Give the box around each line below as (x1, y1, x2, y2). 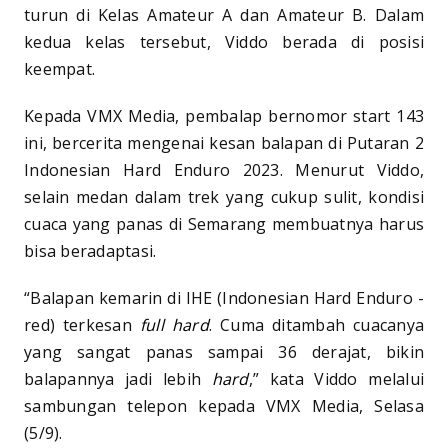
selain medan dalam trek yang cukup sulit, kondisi (24, 185, 424, 208)
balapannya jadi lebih (24, 367, 212, 390)
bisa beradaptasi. (24, 239, 161, 262)
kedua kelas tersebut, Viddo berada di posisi (24, 30, 424, 53)
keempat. (24, 57, 95, 80)
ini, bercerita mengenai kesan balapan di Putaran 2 (24, 131, 424, 154)
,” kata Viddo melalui (248, 367, 424, 390)
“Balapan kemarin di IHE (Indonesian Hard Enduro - (24, 286, 424, 309)
